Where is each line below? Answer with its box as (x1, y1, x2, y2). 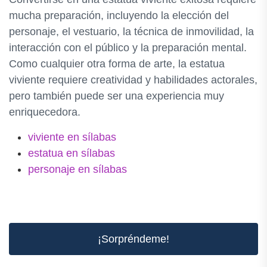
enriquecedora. (9, 106, 80, 118)
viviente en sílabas (28, 131, 116, 143)
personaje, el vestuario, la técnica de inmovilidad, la (9, 26, 254, 38)
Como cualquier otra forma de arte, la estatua (9, 58, 225, 70)
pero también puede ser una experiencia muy (9, 90, 224, 102)
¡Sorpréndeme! (98, 233, 169, 245)
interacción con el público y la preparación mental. (9, 42, 247, 54)
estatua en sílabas (28, 147, 115, 159)
